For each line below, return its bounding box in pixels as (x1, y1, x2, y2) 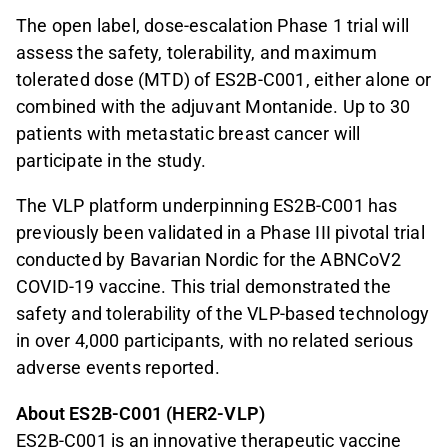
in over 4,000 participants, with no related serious (16, 330, 414, 352)
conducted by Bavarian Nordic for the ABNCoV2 (16, 249, 401, 271)
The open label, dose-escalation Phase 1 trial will (16, 15, 410, 37)
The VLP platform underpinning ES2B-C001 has (16, 195, 398, 217)
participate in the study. (16, 150, 206, 172)
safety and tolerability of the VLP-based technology (16, 303, 430, 325)
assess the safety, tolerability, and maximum (16, 42, 377, 64)
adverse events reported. (16, 357, 220, 379)
